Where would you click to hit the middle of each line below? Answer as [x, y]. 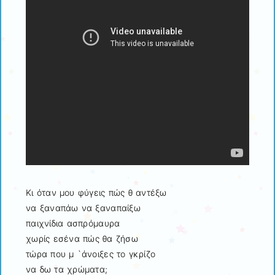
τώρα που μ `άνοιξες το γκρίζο [91, 254]
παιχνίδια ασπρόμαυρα [73, 223]
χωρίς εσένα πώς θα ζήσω [82, 239]
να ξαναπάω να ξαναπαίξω [83, 208]
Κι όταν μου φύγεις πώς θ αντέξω [96, 193]
